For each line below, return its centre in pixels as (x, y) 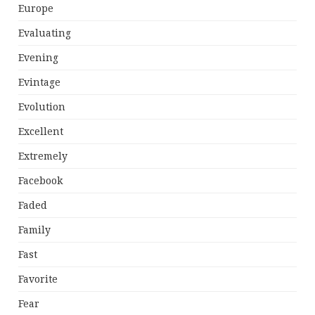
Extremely (43, 156)
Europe (36, 9)
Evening (39, 58)
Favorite (38, 279)
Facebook (41, 181)
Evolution (42, 107)
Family (35, 230)
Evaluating (45, 33)
